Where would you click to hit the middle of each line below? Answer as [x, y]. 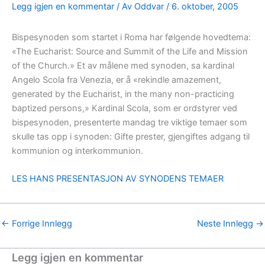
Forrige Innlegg [41, 224]
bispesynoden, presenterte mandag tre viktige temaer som [130, 122]
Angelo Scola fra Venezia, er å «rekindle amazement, [117, 80]
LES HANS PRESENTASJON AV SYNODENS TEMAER [118, 179]
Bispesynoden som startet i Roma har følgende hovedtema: [131, 37]
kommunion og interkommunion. [77, 151]
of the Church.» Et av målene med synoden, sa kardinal [123, 65]
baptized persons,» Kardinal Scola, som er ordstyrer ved [125, 108]
